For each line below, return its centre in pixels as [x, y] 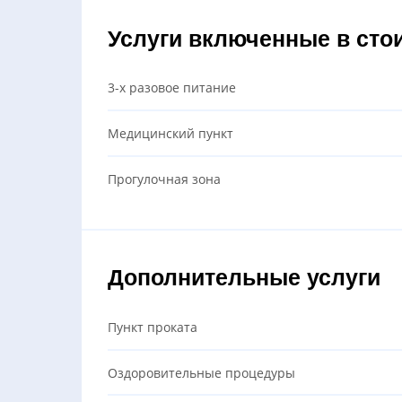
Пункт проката [152, 327]
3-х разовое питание [171, 88]
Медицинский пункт [170, 133]
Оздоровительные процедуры [201, 372]
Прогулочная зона [164, 179]
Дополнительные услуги [244, 278]
